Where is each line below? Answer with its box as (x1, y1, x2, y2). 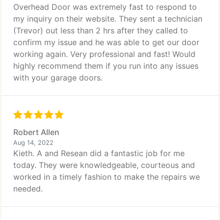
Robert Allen (13, 127, 59, 137)
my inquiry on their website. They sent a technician (13, 14, 202, 24)
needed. (13, 184, 43, 193)
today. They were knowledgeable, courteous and (13, 160, 195, 170)
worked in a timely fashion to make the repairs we (13, 172, 200, 182)
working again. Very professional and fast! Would (13, 49, 195, 59)
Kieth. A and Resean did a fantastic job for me (13, 148, 185, 158)
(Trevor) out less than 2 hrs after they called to (13, 26, 188, 35)
